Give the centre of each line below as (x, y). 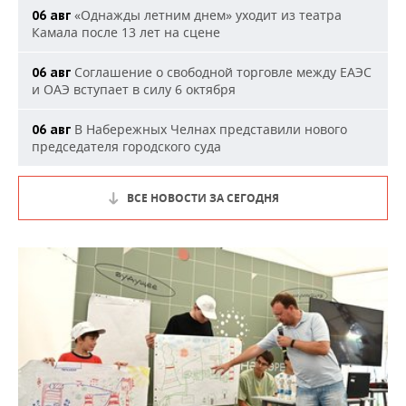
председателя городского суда (126, 146)
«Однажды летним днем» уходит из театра (206, 15)
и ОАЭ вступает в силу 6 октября (134, 89)
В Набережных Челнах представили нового (209, 129)
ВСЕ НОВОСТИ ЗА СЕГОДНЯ (203, 198)
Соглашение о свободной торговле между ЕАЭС (221, 72)
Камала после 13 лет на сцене (126, 32)
